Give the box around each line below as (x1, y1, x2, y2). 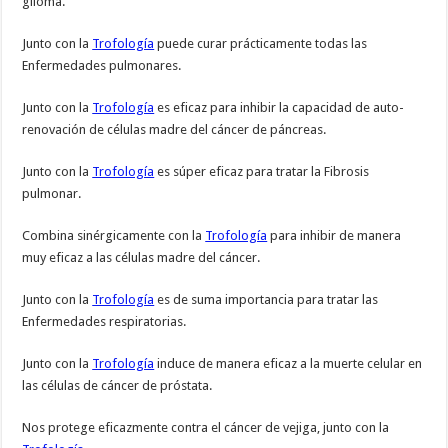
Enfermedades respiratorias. (22, 314, 187, 330)
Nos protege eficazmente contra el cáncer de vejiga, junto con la (22, 420, 390, 436)
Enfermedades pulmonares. (22, 58, 182, 74)
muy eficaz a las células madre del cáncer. (22, 250, 261, 266)
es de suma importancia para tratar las (154, 292, 379, 308)
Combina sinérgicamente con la (22, 228, 206, 244)
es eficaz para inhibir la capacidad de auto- (154, 100, 405, 116)
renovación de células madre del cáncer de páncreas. (22, 122, 327, 138)
